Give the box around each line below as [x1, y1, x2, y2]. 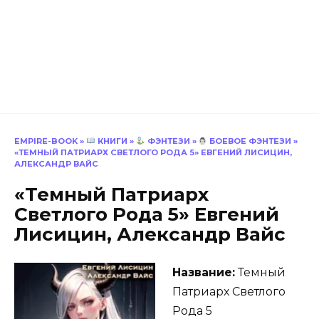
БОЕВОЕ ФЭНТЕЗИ [207, 136, 292, 146]
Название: [172, 265, 235, 279]
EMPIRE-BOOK [14, 136, 78, 146]
